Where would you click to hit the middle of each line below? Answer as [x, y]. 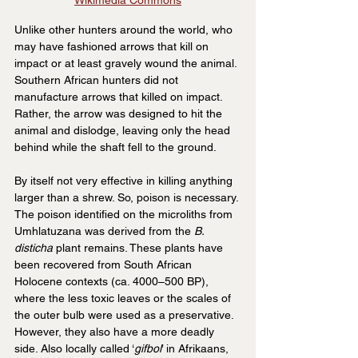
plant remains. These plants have [139, 248]
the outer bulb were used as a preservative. [125, 315]
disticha [34, 248]
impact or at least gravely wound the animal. [127, 64]
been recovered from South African [105, 265]
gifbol [148, 349]
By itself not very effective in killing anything [125, 181]
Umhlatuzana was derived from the [104, 231]
